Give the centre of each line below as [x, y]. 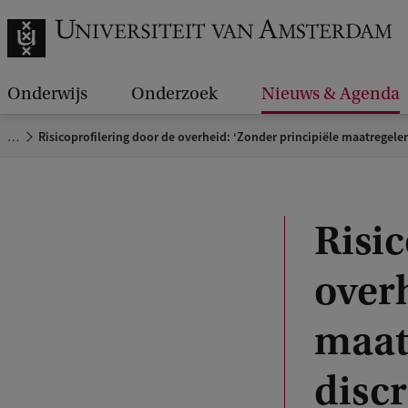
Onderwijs [47, 94]
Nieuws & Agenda [331, 94]
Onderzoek [174, 94]
